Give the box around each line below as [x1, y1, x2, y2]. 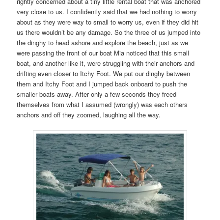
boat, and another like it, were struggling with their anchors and [17, 58, 195, 68]
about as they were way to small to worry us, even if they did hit [17, 17, 199, 27]
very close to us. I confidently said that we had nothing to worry [17, 6, 197, 16]
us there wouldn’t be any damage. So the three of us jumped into [17, 27, 201, 37]
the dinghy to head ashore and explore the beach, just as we [17, 37, 189, 47]
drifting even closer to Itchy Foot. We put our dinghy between [17, 68, 191, 78]
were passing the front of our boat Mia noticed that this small [17, 48, 190, 57]
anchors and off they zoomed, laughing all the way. [17, 110, 161, 119]
